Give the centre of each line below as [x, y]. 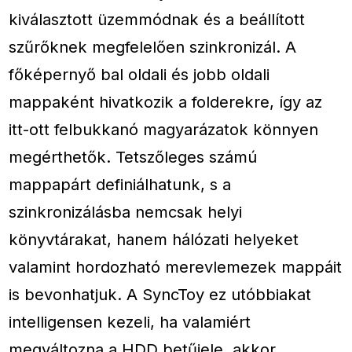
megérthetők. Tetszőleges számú [133, 157]
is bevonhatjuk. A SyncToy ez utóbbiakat [160, 295]
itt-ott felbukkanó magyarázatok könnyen [164, 130]
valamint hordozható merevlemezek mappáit [176, 267]
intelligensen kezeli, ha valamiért [130, 322]
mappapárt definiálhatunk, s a [120, 185]
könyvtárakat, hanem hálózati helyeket [154, 240]
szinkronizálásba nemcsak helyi [126, 212]
